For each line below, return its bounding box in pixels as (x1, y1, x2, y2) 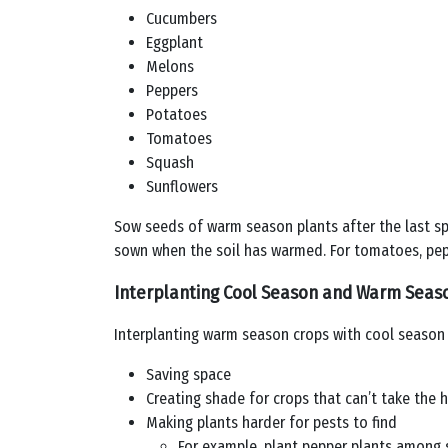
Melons (146, 57, 194, 76)
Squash (146, 153, 194, 172)
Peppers (146, 81, 198, 100)
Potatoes (146, 105, 207, 124)
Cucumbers (146, 9, 217, 28)
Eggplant (146, 33, 203, 52)
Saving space (146, 365, 231, 384)
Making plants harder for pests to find (146, 413, 397, 432)
